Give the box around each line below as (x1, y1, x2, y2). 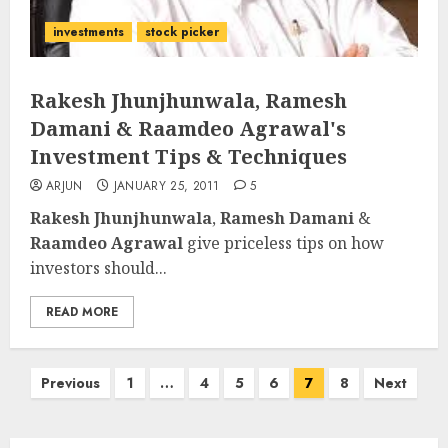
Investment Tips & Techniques (30, 143, 347, 170)
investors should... (30, 257, 167, 279)
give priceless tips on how (183, 232, 384, 254)
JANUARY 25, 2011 (113, 177, 220, 195)
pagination (9, 396, 125, 431)
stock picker (145, 23, 219, 41)
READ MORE (46, 303, 118, 321)
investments (53, 23, 124, 41)
